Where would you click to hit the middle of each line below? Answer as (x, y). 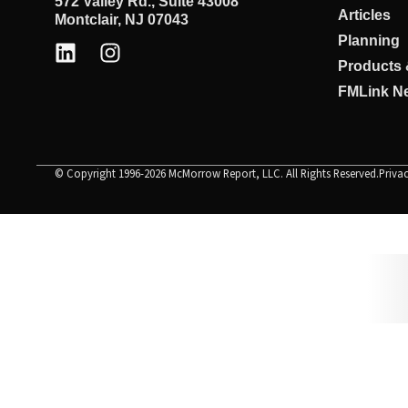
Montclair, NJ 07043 (122, 19)
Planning (369, 40)
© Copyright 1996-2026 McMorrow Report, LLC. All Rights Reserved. (217, 173)
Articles (364, 15)
